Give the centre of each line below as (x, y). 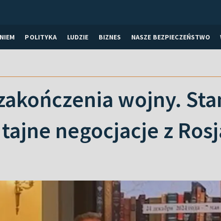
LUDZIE (78, 37)
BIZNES (110, 37)
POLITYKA (41, 37)
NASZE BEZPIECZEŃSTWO (170, 37)
